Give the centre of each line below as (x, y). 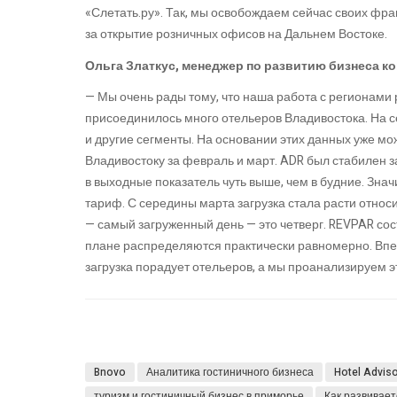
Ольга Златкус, (133, 66)
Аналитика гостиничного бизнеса (230, 373)
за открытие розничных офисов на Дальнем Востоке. (237, 35)
